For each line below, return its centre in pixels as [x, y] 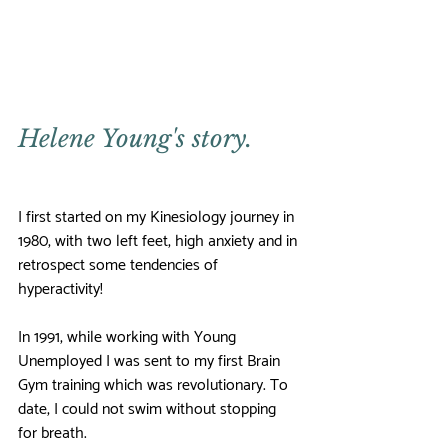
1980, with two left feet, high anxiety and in [159, 242]
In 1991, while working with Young [129, 338]
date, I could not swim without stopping [149, 410]
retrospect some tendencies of [120, 266]
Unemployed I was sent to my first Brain [151, 362]
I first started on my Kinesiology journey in [158, 218]
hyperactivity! [60, 290]
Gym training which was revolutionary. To [155, 386]
